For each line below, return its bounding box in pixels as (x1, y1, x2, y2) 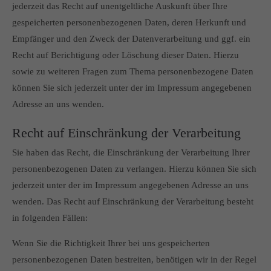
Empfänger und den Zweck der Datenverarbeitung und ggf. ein (12, 34, 250, 44)
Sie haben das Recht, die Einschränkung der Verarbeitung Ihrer (12, 148, 250, 157)
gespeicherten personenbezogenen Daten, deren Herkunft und (12, 18, 246, 27)
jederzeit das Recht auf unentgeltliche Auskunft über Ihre (12, 1, 227, 11)
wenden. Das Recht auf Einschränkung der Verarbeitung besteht (12, 197, 253, 206)
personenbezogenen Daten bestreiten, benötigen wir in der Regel (12, 255, 256, 264)
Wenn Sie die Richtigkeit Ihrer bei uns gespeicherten (12, 238, 210, 248)
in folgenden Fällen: (12, 213, 88, 223)
